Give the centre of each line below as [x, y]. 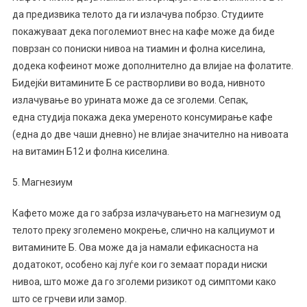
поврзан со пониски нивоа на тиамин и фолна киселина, [138, 49]
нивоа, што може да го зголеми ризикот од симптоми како [144, 282]
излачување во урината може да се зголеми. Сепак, [130, 100]
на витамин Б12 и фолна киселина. [90, 151]
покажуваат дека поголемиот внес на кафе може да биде [143, 32]
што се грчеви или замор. [69, 299]
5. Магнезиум [42, 182]
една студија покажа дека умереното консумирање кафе [142, 117]
